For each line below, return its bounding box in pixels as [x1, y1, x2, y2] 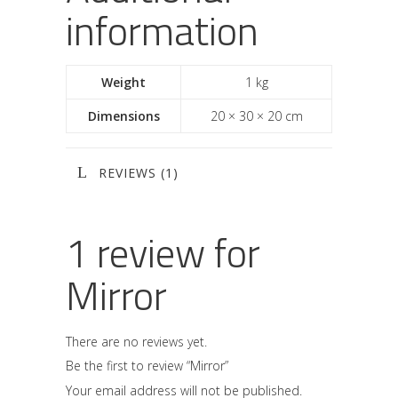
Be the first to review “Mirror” [66, 357, 228, 374]
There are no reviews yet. [66, 333, 207, 350]
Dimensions [87, 107, 160, 124]
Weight [101, 74, 146, 91]
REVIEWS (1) [99, 164, 179, 181]
